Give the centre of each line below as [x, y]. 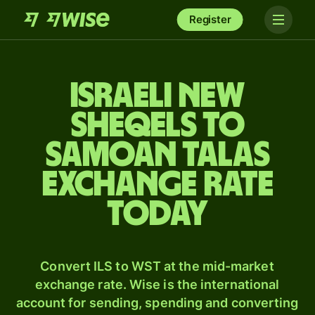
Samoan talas [157, 155]
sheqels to [157, 126]
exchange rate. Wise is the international [157, 284]
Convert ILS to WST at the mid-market [157, 266]
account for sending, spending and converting [157, 303]
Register [210, 19]
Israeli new [157, 96]
